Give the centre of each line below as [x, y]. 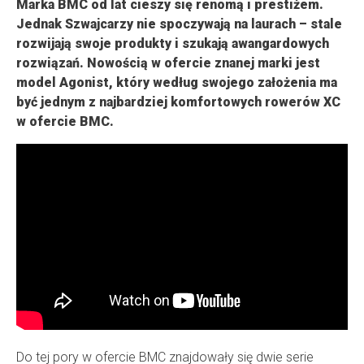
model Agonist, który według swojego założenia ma [177, 83]
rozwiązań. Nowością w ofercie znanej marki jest [168, 63]
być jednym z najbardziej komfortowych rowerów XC [178, 102]
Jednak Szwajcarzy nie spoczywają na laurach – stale [179, 24]
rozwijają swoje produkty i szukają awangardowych [173, 44]
